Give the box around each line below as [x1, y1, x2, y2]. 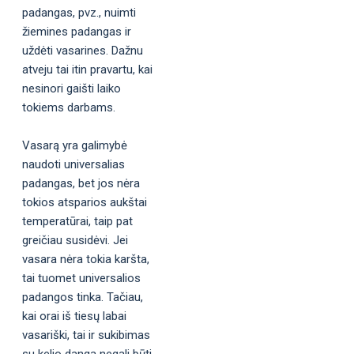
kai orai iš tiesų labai [22, 308, 126, 323]
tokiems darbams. [22, 100, 115, 115]
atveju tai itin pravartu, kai [22, 62, 153, 77]
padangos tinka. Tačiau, [22, 289, 143, 304]
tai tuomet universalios [22, 270, 141, 285]
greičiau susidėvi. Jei [22, 232, 128, 247]
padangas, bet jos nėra [22, 175, 140, 190]
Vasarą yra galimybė [22, 137, 127, 153]
